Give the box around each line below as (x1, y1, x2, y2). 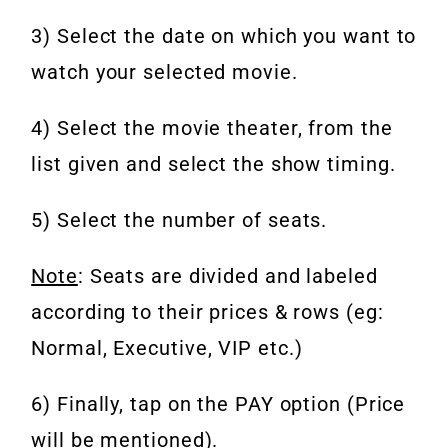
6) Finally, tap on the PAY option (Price (31, 392, 406, 417)
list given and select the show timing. (31, 152, 396, 177)
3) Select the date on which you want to (31, 24, 417, 49)
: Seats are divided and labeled (77, 264, 378, 289)
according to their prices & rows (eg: (31, 300, 384, 325)
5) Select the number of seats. (31, 208, 328, 233)
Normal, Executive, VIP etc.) (31, 336, 303, 361)
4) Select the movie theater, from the (31, 116, 393, 141)
